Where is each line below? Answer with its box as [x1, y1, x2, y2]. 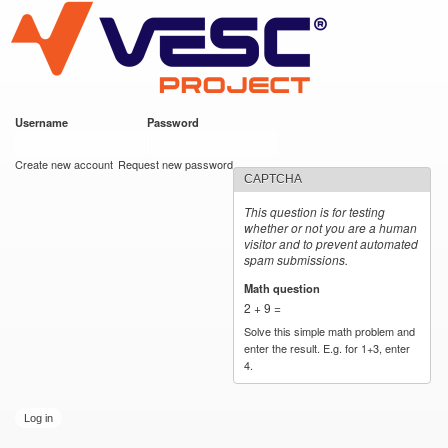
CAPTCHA [244, 172, 303, 186]
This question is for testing [244, 203, 386, 220]
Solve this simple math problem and [244, 322, 416, 339]
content [160, 46, 204, 65]
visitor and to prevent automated [244, 235, 419, 252]
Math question [244, 279, 324, 296]
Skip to [160, 2, 202, 21]
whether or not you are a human [244, 219, 418, 236]
